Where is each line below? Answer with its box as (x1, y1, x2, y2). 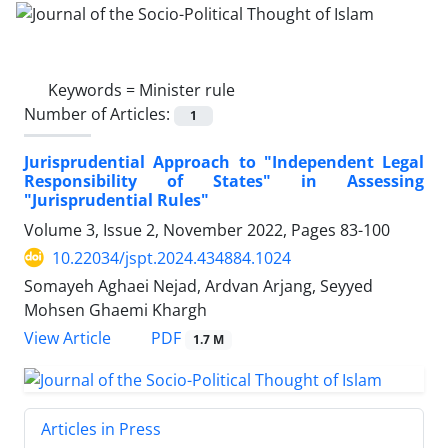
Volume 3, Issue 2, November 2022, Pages (24, 218, 340, 241)
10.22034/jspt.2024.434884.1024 (52, 246, 291, 269)
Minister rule (139, 78, 235, 101)
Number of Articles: (24, 102, 174, 125)
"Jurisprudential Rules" (24, 188, 209, 211)
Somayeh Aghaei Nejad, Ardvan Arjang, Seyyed (24, 274, 373, 297)
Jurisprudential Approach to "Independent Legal (24, 150, 424, 173)
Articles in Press (41, 417, 161, 440)
